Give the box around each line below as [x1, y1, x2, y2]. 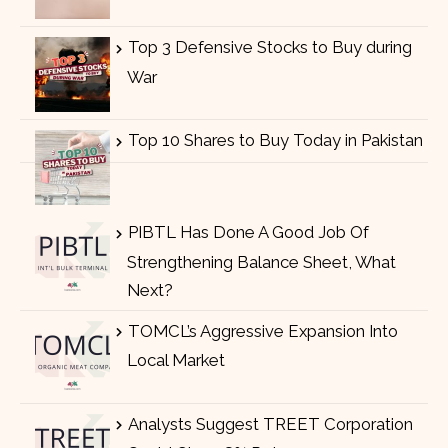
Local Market [126, 350, 225, 371]
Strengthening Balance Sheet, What [126, 251, 396, 272]
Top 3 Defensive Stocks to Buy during [127, 36, 412, 57]
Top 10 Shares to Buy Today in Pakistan [127, 129, 423, 150]
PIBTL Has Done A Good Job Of [127, 221, 369, 242]
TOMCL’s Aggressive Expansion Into [127, 320, 398, 341]
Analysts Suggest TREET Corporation [127, 413, 413, 434]
